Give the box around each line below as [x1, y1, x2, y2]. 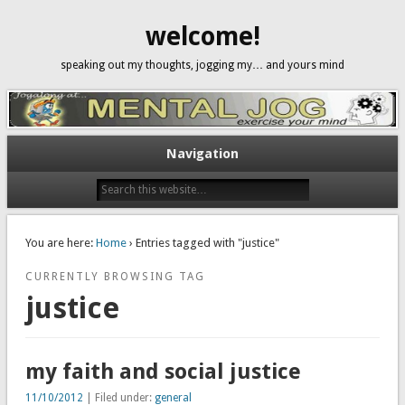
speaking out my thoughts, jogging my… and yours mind [61, 59, 344, 71]
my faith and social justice [24, 359, 301, 385]
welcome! [145, 22, 260, 52]
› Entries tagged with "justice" [126, 235, 279, 250]
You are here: [24, 235, 93, 250]
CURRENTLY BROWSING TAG [24, 269, 205, 283]
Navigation [166, 145, 239, 162]
